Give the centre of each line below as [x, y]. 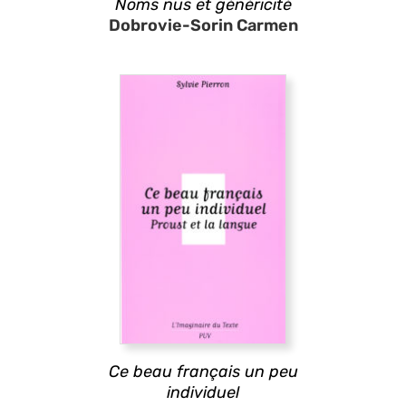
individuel [203, 392]
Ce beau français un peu [203, 371]
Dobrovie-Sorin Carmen [203, 25]
